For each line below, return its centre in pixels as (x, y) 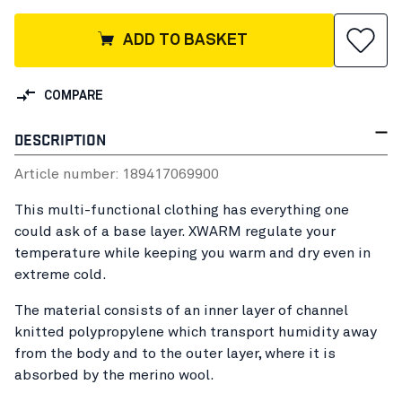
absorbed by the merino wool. (116, 375)
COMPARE (74, 96)
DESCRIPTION (60, 138)
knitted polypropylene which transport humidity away (196, 332)
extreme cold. (62, 274)
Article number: (68, 174)
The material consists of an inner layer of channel (181, 310)
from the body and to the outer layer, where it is (175, 353)
